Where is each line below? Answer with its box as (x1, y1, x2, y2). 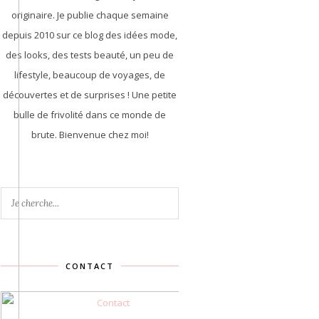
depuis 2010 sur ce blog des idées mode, (2, 28, 177, 41)
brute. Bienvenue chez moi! (31, 128, 149, 141)
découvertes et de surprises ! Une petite (3, 88, 177, 101)
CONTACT (66, 261, 114, 271)
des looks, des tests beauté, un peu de (6, 48, 174, 61)
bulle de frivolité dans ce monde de (14, 108, 166, 121)
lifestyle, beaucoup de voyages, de (14, 68, 165, 81)
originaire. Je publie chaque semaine (11, 9, 169, 21)
